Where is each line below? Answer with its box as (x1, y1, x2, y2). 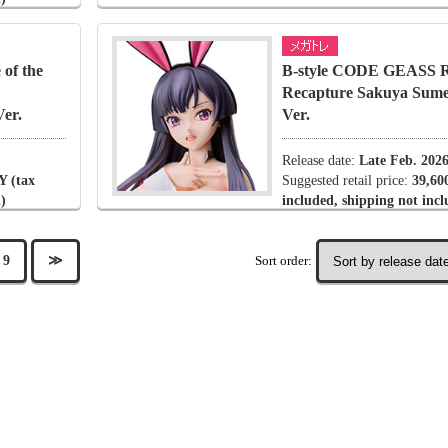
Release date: (282, 153, 359, 168)
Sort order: (255, 252, 312, 268)
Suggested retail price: (282, 173, 412, 188)
